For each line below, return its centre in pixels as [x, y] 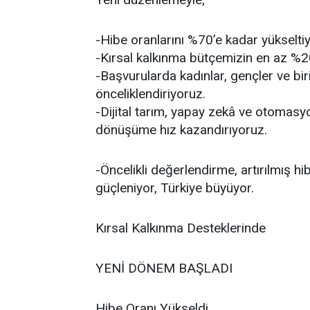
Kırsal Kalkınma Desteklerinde [181, 228]
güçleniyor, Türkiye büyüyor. [175, 188]
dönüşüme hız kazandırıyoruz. [181, 130]
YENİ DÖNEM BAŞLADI [164, 268]
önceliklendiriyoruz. [151, 94]
